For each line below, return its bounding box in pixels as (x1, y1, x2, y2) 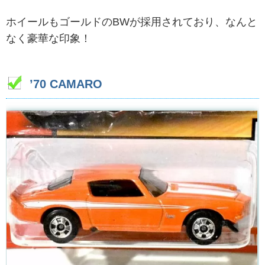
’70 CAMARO (30, 77, 102, 91)
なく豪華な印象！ (6, 33, 91, 45)
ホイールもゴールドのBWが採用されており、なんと (6, 16, 257, 28)
